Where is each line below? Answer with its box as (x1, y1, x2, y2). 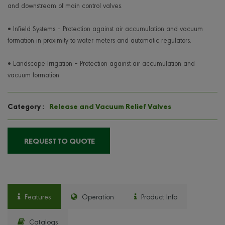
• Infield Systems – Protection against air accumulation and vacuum (8, 24, 203, 33)
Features (23, 191, 51, 202)
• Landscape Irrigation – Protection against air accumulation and (8, 58, 195, 68)
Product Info (139, 191, 177, 202)
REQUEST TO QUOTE (23, 135, 95, 147)
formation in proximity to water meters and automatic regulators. (8, 35, 191, 45)
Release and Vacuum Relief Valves (49, 100, 171, 112)
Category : (8, 101, 46, 111)
